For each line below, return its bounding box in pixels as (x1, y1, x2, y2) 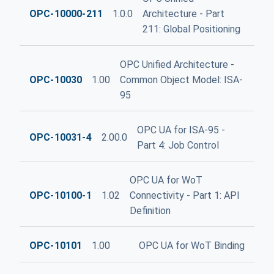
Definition (129, 204, 171, 217)
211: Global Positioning (143, 23, 241, 35)
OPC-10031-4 (29, 131, 92, 144)
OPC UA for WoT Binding (139, 240, 245, 252)
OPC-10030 (29, 73, 83, 86)
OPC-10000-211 (29, 8, 103, 20)
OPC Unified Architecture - (120, 58, 235, 70)
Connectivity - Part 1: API (129, 189, 240, 201)
